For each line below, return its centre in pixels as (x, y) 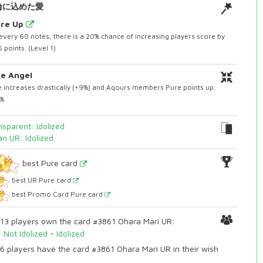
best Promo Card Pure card (57, 194)
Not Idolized (26, 234)
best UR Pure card (41, 180)
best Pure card (50, 163)
